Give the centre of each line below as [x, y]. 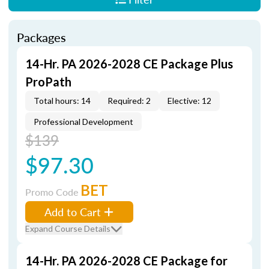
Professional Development [83, 122]
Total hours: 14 [62, 101]
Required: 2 [129, 101]
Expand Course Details [68, 228]
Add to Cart [73, 212]
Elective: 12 [189, 101]
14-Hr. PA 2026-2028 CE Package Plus [129, 64]
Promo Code [53, 192]
